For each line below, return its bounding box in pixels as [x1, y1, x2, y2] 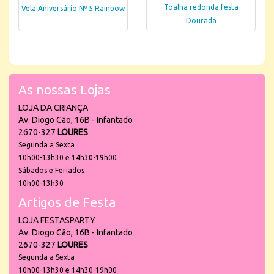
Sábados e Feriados [18, 166, 84, 174]
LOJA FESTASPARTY [18, 215, 95, 225]
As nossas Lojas [18, 82, 111, 97]
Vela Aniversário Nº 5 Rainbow [21, 4, 125, 13]
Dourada [185, 17, 217, 24]
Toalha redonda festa [163, 3, 239, 11]
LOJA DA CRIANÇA [18, 103, 88, 113]
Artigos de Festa [18, 194, 116, 209]
